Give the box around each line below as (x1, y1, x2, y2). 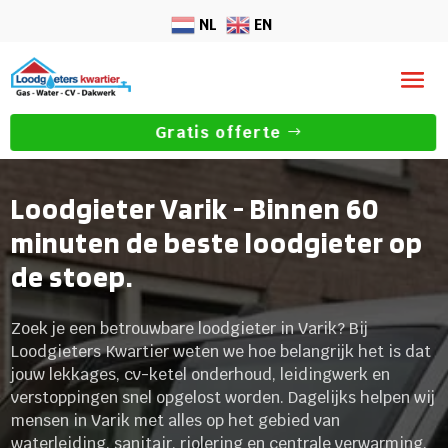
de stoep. (11, 258, 134, 294)
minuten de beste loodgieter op (11, 224, 424, 260)
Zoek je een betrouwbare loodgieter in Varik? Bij (11, 317, 369, 339)
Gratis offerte (155, 122, 282, 144)
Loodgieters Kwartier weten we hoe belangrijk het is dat (11, 340, 432, 362)
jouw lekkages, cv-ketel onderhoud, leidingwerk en (11, 363, 391, 385)
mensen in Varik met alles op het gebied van (11, 409, 341, 431)
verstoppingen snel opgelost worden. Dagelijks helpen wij (11, 386, 436, 408)
